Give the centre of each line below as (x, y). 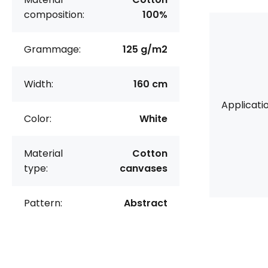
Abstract (146, 203)
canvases (144, 168)
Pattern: (43, 203)
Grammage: (52, 49)
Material (43, 153)
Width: (39, 84)
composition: (54, 15)
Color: (38, 119)
